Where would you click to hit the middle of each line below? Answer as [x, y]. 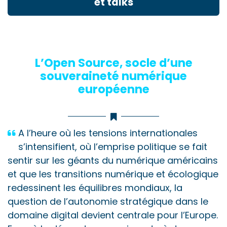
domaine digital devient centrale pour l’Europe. [113, 215]
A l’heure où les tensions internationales [108, 133]
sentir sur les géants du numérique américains [113, 160]
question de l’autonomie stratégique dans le [108, 201]
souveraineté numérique [113, 76]
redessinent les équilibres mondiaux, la [95, 187]
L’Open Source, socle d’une [113, 63]
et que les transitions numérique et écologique [113, 174]
